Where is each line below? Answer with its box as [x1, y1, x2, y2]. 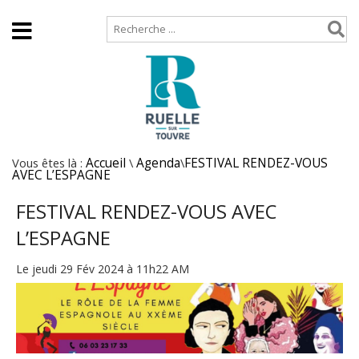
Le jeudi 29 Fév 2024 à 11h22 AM [16, 260, 189, 276]
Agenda [136, 155, 180, 171]
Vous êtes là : [12, 155, 86, 171]
